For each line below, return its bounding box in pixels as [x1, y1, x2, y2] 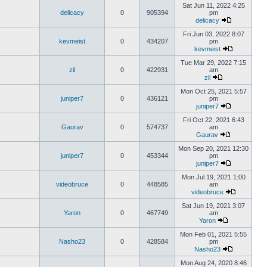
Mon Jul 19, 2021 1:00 [181, 173, 246, 181]
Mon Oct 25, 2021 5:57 [180, 88, 247, 95]
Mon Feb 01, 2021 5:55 [180, 231, 247, 238]
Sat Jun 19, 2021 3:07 [182, 202, 245, 209]
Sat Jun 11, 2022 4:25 [182, 2, 245, 9]
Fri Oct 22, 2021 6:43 [182, 116, 244, 123]
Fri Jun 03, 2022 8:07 [182, 30, 244, 38]
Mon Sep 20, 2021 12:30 [178, 145, 249, 152]
